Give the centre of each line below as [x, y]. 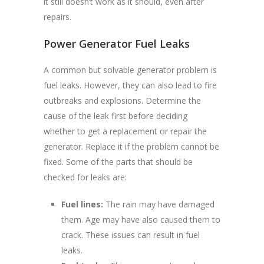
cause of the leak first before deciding [115, 116]
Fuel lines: [82, 204]
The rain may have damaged [159, 204]
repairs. [57, 17]
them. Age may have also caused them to [141, 220]
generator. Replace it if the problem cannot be [131, 147]
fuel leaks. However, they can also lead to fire [130, 85]
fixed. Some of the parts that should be [118, 162]
